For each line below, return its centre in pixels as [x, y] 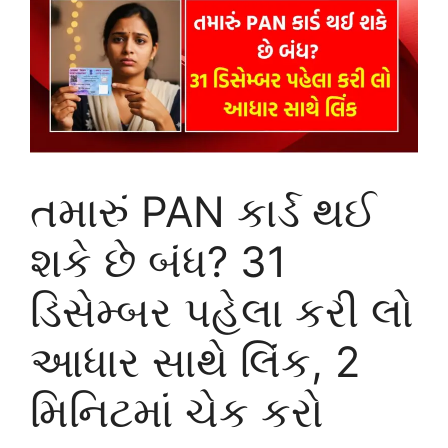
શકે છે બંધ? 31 [158, 261]
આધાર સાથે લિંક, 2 [195, 361]
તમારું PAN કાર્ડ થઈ [203, 211]
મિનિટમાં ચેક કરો [177, 411]
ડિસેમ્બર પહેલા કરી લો [222, 311]
